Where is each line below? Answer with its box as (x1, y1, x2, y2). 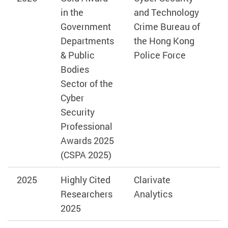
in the (60, 6, 83, 19)
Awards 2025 (60, 134, 114, 147)
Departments (60, 35, 114, 47)
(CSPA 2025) (60, 149, 111, 161)
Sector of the (60, 77, 113, 90)
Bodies (60, 63, 89, 76)
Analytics (133, 188, 173, 201)
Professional (60, 120, 112, 133)
